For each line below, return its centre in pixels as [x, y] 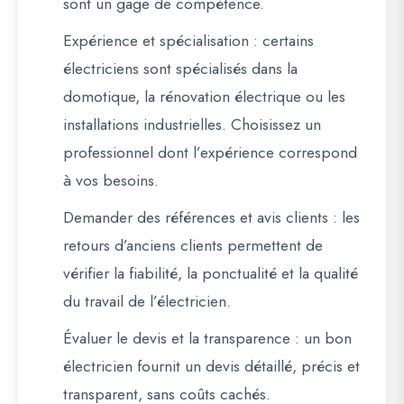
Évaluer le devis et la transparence [177, 338]
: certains [281, 41]
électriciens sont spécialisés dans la [180, 69]
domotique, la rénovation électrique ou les [204, 96]
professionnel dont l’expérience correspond [210, 152]
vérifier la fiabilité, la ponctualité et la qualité [211, 273]
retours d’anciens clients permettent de [193, 245]
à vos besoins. [111, 180]
